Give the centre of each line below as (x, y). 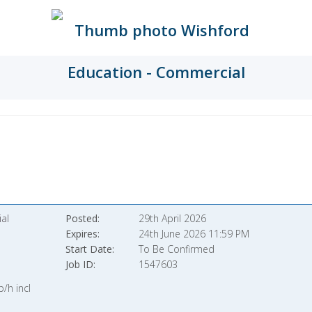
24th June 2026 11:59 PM (194, 234)
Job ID (80, 264)
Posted (82, 218)
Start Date (89, 249)
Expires (82, 234)
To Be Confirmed (177, 249)
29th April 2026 (173, 218)
